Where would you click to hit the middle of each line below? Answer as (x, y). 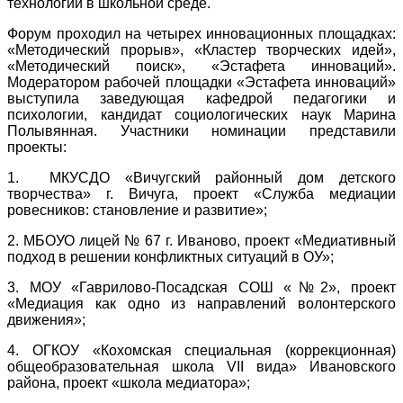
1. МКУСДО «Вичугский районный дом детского (201, 177)
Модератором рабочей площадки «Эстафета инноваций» (201, 82)
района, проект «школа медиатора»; (129, 382)
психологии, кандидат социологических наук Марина (201, 114)
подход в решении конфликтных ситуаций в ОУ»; (170, 256)
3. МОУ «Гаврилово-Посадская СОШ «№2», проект (201, 287)
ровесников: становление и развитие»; (137, 210)
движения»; (46, 319)
